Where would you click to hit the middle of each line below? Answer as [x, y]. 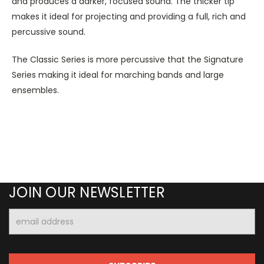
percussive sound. [49, 32]
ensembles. [35, 90]
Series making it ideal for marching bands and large [118, 75]
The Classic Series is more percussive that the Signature [128, 59]
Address [25, 227]
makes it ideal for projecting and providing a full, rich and [129, 16]
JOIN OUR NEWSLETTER [87, 192]
